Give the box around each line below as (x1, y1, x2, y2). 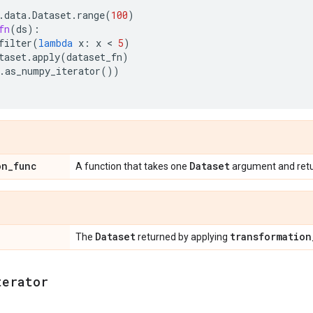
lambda (38, 36, 73, 50)
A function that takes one (75, 161, 189, 172)
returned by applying (136, 231, 230, 242)
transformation (230, 230, 312, 243)
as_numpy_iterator (5, 64, 101, 78)
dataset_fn (66, 50, 122, 64)
